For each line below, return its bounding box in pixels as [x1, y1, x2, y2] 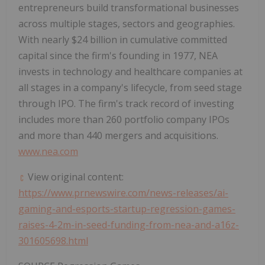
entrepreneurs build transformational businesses [18, 1, 239, 15]
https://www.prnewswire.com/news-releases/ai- [18, 186, 228, 200]
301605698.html [18, 234, 88, 248]
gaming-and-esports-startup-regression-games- [18, 202, 235, 216]
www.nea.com [18, 145, 78, 159]
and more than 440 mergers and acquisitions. [18, 129, 218, 143]
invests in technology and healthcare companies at [18, 65, 243, 79]
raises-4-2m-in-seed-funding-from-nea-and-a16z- [18, 218, 239, 232]
